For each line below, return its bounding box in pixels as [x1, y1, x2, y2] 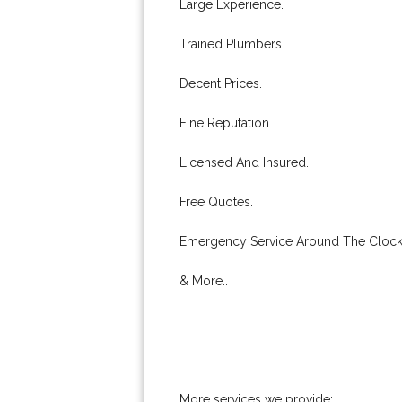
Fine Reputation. [179, 116, 272, 130]
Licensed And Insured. [179, 155, 309, 170]
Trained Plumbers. [179, 37, 284, 51]
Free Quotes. [179, 195, 253, 209]
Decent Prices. [179, 76, 262, 91]
